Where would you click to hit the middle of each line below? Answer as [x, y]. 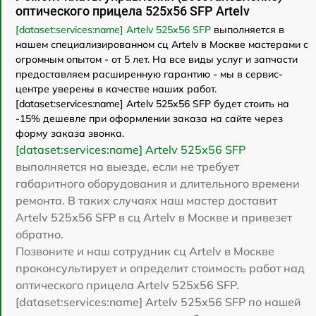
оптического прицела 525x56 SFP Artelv [133, 11]
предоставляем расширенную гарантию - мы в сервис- [149, 74]
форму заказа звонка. [70, 133]
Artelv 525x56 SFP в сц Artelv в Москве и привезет [154, 217]
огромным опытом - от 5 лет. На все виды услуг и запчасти [157, 59]
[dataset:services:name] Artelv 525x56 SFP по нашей [158, 302]
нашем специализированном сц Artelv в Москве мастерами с [162, 44]
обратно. [39, 234]
